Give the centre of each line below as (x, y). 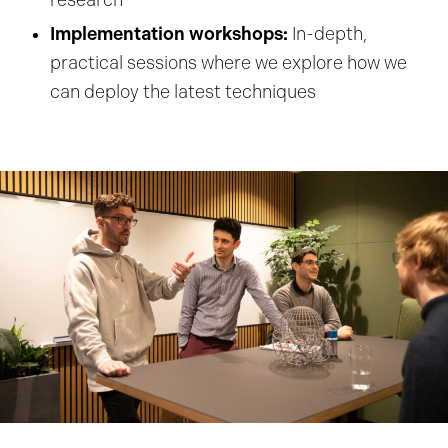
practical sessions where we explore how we (228, 63)
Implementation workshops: (169, 33)
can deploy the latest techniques (183, 92)
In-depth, (327, 34)
